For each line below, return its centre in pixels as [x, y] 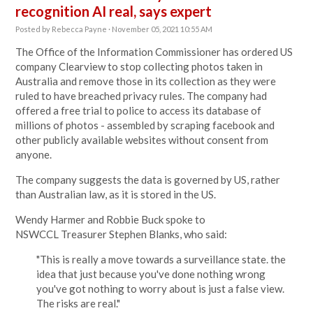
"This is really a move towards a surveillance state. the [161, 259]
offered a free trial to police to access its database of [139, 110]
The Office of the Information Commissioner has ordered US [154, 52]
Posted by [34, 29]
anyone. [34, 154]
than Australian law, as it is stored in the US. [116, 194]
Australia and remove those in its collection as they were [146, 81]
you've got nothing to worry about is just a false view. [161, 289]
